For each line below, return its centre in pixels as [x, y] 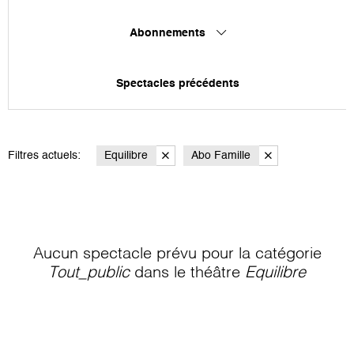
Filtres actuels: [44, 155]
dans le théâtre [187, 273]
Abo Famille [221, 155]
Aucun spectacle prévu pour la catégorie [177, 254]
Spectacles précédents [177, 83]
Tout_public [89, 273]
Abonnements [169, 33]
